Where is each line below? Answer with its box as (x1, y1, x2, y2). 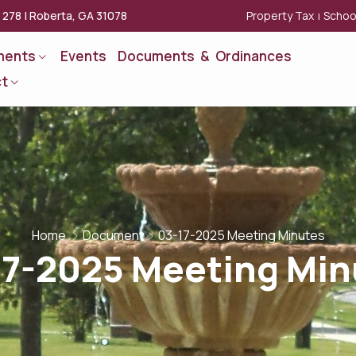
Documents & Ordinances (118, 47, 292, 65)
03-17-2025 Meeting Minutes (157, 226, 325, 244)
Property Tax (246, 7, 316, 23)
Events (60, 47, 107, 65)
